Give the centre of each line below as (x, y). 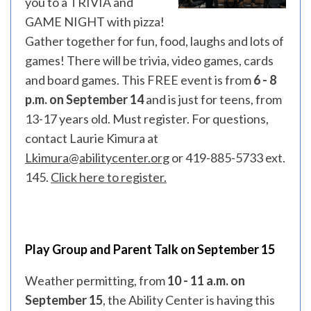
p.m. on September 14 (85, 99)
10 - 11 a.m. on (206, 280)
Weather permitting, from (96, 280)
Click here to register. (109, 177)
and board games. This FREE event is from (139, 80)
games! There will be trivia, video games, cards (149, 60)
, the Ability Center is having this (189, 300)
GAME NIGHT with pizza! (95, 22)
